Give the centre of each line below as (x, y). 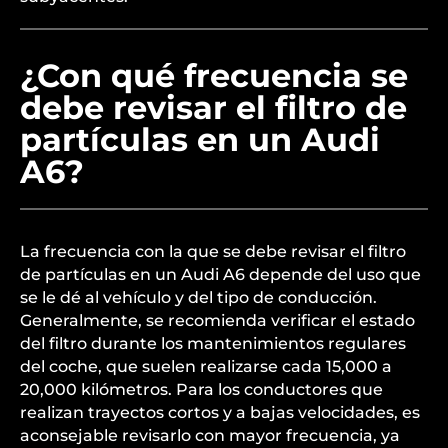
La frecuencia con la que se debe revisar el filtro (213, 251)
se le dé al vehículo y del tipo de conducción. (198, 297)
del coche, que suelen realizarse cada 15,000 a (206, 366)
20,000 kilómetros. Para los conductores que (201, 389)
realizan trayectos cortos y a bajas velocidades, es (220, 412)
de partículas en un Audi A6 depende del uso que (220, 274)
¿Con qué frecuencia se (214, 75)
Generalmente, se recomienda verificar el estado (217, 320)
